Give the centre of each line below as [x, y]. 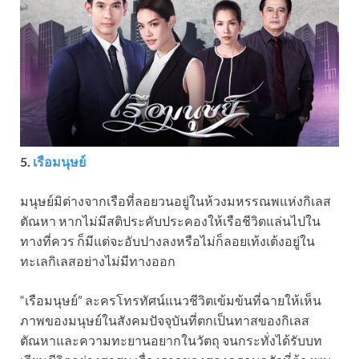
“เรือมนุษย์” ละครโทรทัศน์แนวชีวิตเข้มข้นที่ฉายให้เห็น [171, 300]
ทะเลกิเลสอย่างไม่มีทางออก [98, 260]
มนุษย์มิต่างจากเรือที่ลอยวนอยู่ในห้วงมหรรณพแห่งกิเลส [175, 200]
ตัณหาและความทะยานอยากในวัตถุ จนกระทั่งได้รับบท [171, 340]
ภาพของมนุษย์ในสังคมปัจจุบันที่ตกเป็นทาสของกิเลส [165, 320]
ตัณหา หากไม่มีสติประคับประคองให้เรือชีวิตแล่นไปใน [170, 220]
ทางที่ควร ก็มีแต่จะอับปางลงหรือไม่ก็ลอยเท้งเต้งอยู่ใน [167, 240]
